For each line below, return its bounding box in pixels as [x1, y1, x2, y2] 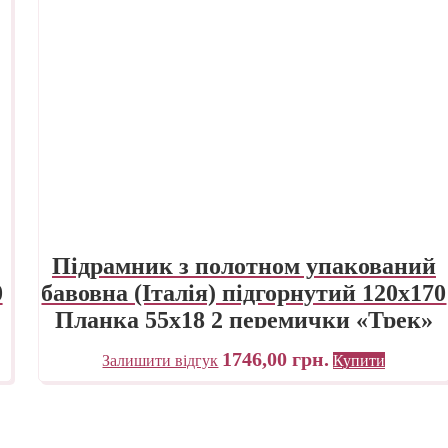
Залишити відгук [102, 351, 219, 369]
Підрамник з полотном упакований [51, 252, 436, 279]
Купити [333, 351, 386, 369]
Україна [199, 333, 288, 360]
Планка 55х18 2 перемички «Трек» [54, 306, 433, 333]
